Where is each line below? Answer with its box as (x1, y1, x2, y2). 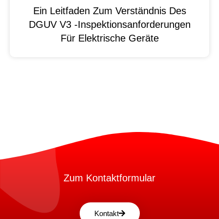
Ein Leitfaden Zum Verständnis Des (33, 5, 186, 16)
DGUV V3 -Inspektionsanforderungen (28, 19, 191, 30)
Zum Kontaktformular (64, 173, 155, 184)
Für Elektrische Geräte (60, 32, 159, 44)
